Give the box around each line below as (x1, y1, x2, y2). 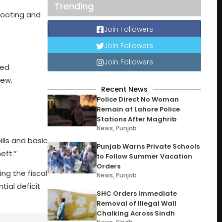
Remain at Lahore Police (97, 105, 180, 114)
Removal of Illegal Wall (97, 199, 177, 208)
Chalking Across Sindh (97, 209, 175, 218)
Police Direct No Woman (97, 95, 179, 104)
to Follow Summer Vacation (97, 152, 193, 161)
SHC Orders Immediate (97, 189, 177, 198)
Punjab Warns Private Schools (97, 142, 200, 151)
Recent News (101, 84, 148, 94)
